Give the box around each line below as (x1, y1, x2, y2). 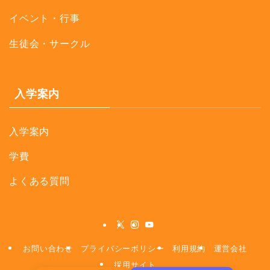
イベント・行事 (9, 13, 80, 24)
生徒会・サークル (9, 37, 90, 49)
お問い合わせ (23, 243, 73, 253)
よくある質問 (9, 175, 70, 186)
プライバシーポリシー (81, 243, 165, 253)
